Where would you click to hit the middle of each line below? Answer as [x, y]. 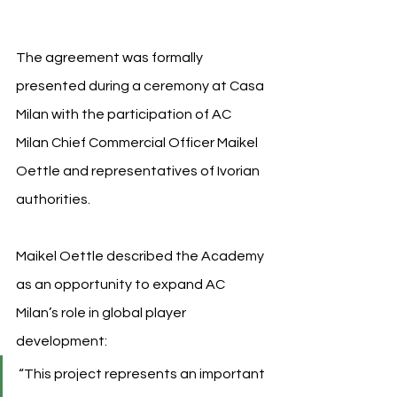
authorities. [53, 199]
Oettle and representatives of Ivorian [139, 171]
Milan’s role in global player [102, 312]
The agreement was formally [111, 57]
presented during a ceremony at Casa [141, 86]
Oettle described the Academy [163, 256]
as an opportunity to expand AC [122, 284]
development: [62, 341]
